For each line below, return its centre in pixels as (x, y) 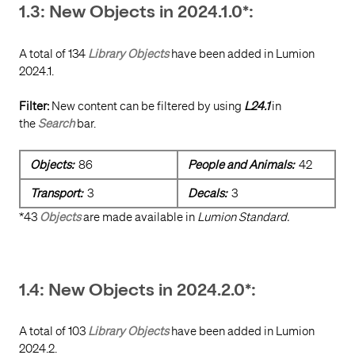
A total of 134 (53, 53)
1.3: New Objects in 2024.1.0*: (136, 14)
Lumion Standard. (243, 218)
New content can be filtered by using (147, 106)
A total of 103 (53, 332)
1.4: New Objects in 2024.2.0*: (137, 292)
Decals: (207, 194)
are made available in (139, 218)
